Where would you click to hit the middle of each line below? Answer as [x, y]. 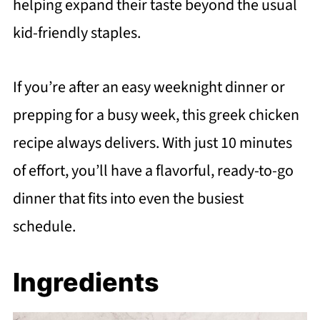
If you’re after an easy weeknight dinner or [149, 87]
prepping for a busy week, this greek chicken [156, 115]
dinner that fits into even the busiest [128, 199]
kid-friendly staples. [76, 33]
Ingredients [86, 282]
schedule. [44, 227]
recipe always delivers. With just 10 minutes [152, 143]
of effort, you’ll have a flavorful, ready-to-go [153, 171]
